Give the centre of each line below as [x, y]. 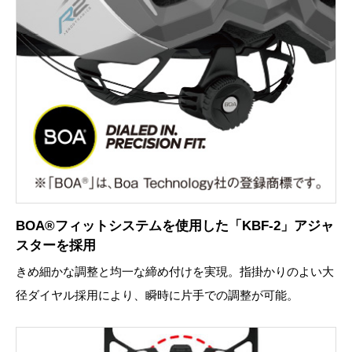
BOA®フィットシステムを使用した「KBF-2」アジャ [175, 225]
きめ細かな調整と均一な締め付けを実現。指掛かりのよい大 [175, 271]
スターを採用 [56, 245]
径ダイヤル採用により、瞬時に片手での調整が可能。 [157, 295]
